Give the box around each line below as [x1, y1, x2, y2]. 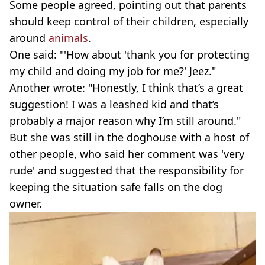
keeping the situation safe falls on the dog [9, 180, 222, 195]
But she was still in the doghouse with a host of [9, 130, 249, 145]
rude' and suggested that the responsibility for [9, 163, 244, 178]
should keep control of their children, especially [9, 14, 248, 29]
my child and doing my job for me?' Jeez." [9, 64, 216, 79]
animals [49, 31, 88, 46]
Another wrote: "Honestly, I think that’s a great [9, 80, 243, 95]
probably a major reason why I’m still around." [9, 114, 241, 128]
